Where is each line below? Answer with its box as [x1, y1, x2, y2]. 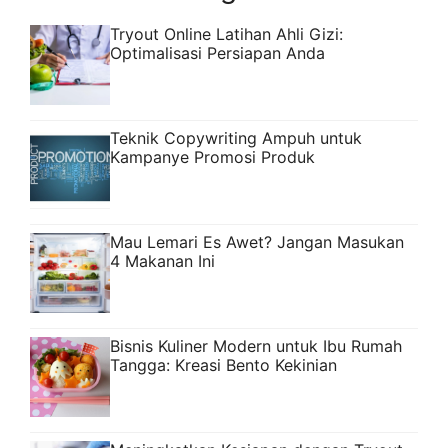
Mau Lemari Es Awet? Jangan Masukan [110, 232, 404, 253]
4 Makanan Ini [110, 251, 215, 272]
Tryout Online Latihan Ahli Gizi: [110, 24, 343, 45]
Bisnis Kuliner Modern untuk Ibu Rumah [110, 336, 402, 357]
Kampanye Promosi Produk [110, 147, 315, 168]
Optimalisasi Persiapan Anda [110, 43, 325, 64]
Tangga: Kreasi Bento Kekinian [110, 355, 337, 376]
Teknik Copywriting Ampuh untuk [110, 128, 362, 149]
